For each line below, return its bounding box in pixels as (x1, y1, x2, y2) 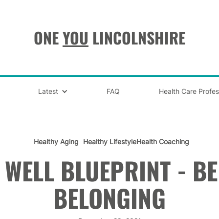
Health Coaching (136, 137, 189, 146)
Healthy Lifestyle (83, 137, 136, 146)
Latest (38, 87, 58, 95)
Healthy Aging (34, 137, 79, 146)
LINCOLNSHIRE (88, 26, 185, 49)
